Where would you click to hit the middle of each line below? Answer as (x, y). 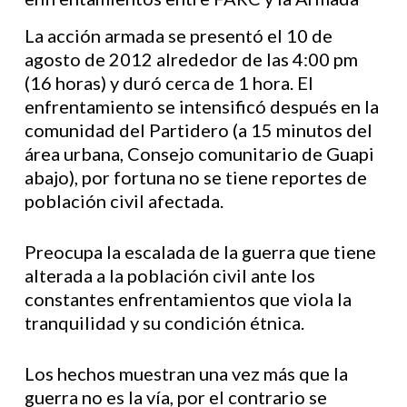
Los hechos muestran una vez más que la (186, 373)
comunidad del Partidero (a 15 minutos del (198, 130)
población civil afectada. (124, 201)
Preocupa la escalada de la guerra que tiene (200, 252)
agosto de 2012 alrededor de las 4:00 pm (191, 59)
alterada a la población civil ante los (169, 275)
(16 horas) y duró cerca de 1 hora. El (169, 83)
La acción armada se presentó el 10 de (178, 35)
